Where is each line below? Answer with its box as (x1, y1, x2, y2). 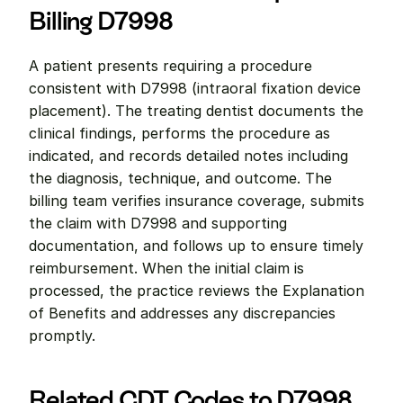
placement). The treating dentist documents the (29, 102, 363, 120)
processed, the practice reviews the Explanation (29, 282, 364, 300)
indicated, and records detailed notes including (29, 147, 348, 165)
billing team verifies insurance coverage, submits (29, 192, 364, 210)
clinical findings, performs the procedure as (29, 124, 330, 142)
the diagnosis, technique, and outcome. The (29, 169, 332, 187)
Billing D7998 (29, 6, 173, 35)
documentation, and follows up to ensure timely (29, 237, 363, 255)
